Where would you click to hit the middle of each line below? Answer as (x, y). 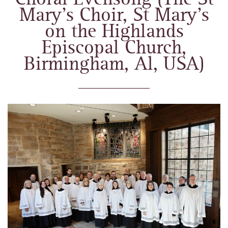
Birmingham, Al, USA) (114, 65)
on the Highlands (114, 32)
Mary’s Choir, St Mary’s (114, 16)
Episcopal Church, (114, 48)
